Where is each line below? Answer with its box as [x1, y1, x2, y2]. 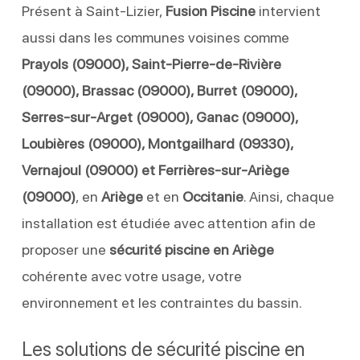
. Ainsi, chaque [243, 187, 334, 205]
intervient [255, 2, 321, 19]
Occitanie [182, 187, 243, 205]
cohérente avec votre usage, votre [21, 267, 242, 284]
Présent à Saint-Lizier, [21, 2, 166, 19]
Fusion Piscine [165, 2, 256, 19]
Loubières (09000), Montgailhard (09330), [21, 134, 293, 152]
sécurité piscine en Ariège [108, 240, 274, 258]
